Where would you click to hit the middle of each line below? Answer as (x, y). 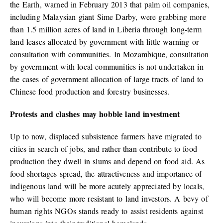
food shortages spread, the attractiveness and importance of (106, 174)
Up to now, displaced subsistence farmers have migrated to (106, 136)
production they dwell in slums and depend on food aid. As (108, 161)
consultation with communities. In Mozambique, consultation (110, 54)
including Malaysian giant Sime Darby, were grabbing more (108, 17)
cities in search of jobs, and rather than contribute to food (104, 149)
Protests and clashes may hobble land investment (95, 114)
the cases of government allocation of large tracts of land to (107, 79)
